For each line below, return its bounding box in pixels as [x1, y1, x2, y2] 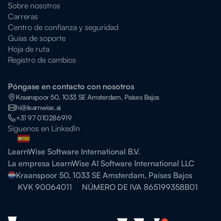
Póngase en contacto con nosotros [8, 81, 134, 91]
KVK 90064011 [18, 182, 72, 192]
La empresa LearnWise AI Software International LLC [8, 158, 194, 168]
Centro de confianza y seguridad [8, 22, 118, 32]
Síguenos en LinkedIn [8, 123, 80, 133]
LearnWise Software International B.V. [8, 147, 140, 156]
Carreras [8, 11, 38, 21]
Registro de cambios [8, 55, 76, 65]
